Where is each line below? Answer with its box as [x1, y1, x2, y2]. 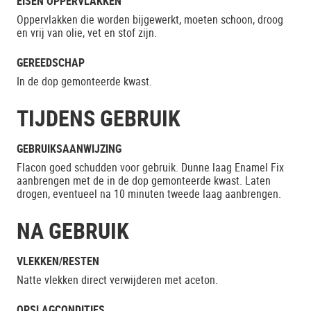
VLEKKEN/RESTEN [17, 253, 99, 269]
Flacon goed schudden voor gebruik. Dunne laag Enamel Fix [17, 160, 284, 175]
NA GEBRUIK [17, 215, 129, 245]
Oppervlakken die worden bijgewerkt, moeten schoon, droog [17, 12, 283, 27]
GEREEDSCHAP [17, 55, 85, 70]
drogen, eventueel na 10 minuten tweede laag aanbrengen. [17, 186, 281, 201]
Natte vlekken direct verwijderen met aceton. [17, 272, 218, 287]
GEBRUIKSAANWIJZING [17, 141, 121, 156]
